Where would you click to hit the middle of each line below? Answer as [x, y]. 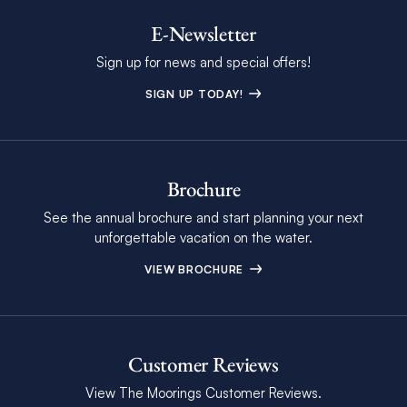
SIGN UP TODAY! [196, 94]
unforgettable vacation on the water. [203, 238]
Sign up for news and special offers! [203, 63]
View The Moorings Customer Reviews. [203, 393]
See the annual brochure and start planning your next [203, 218]
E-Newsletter [203, 34]
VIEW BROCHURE [196, 270]
